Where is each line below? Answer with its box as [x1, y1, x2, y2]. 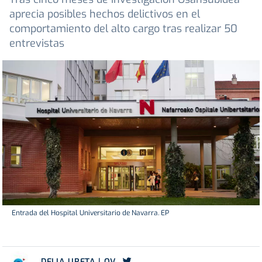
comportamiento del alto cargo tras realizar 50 [9, 22, 237, 36]
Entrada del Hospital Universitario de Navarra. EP [12, 208, 169, 218]
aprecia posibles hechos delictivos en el [9, 7, 200, 22]
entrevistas [9, 36, 64, 51]
